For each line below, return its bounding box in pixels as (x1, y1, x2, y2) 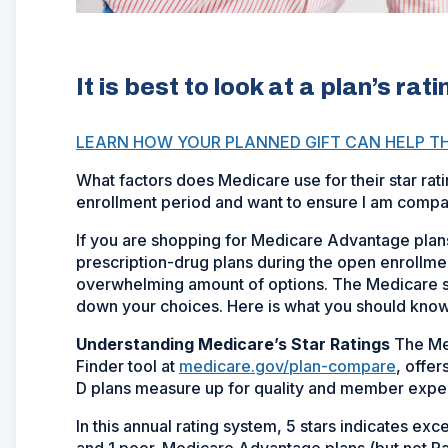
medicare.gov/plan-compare (179, 355, 396, 376)
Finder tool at (76, 355, 179, 376)
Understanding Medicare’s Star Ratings (76, 333, 394, 354)
